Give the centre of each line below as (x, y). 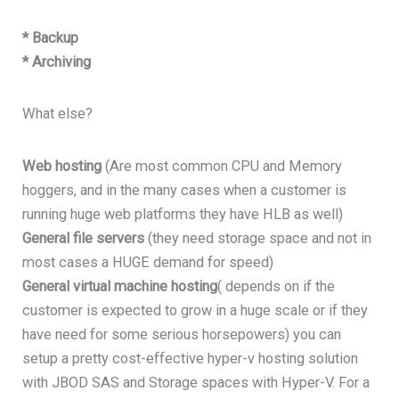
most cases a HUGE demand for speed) (150, 262)
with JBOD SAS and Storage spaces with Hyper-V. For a (196, 382)
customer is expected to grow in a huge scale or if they (195, 310)
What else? (58, 114)
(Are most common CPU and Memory (222, 166)
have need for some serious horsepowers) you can (182, 334)
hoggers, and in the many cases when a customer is (185, 190)
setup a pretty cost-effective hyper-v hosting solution (191, 358)
